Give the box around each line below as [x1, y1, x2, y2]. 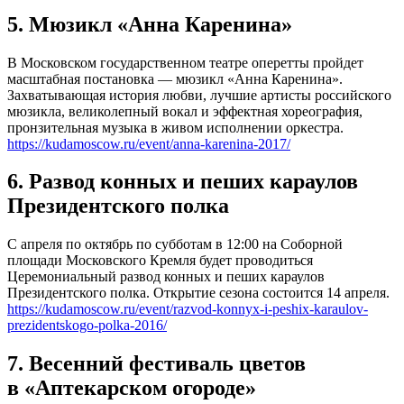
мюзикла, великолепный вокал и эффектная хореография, [7, 103, 363, 119]
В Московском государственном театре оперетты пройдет [7, 54, 363, 70]
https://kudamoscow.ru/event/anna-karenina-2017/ [7, 135, 290, 151]
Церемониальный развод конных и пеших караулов [7, 269, 325, 285]
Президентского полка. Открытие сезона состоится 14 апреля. [7, 285, 390, 301]
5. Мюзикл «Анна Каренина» [7, 12, 292, 36]
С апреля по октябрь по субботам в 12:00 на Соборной [7, 236, 343, 252]
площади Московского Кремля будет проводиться [7, 252, 313, 269]
